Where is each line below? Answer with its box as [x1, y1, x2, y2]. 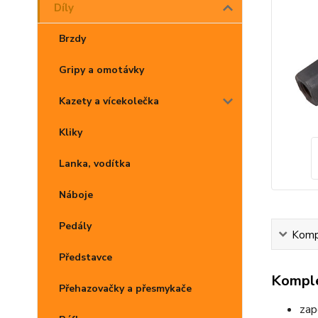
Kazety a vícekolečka [59, 94, 159, 108]
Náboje [59, 188, 93, 202]
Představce [59, 251, 112, 264]
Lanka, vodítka [59, 157, 131, 170]
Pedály [59, 219, 92, 233]
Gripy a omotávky [59, 63, 144, 77]
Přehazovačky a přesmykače [59, 282, 192, 295]
